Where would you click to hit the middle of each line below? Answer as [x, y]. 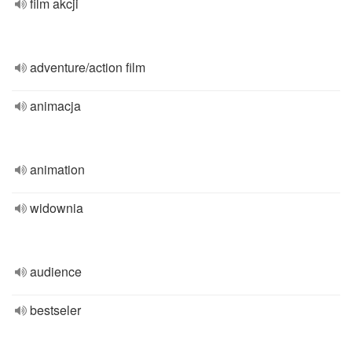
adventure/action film [88, 67]
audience [56, 271]
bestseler [55, 310]
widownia [57, 208]
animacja [55, 106]
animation [57, 169]
